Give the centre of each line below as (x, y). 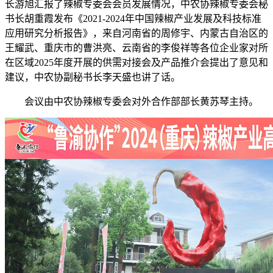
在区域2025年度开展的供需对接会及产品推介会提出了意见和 (136, 63)
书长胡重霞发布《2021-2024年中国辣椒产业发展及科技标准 (133, 19)
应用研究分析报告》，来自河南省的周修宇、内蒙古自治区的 (136, 34)
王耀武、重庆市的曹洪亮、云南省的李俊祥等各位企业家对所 (136, 48)
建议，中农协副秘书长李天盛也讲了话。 (93, 77)
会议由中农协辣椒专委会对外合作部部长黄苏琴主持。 (132, 102)
